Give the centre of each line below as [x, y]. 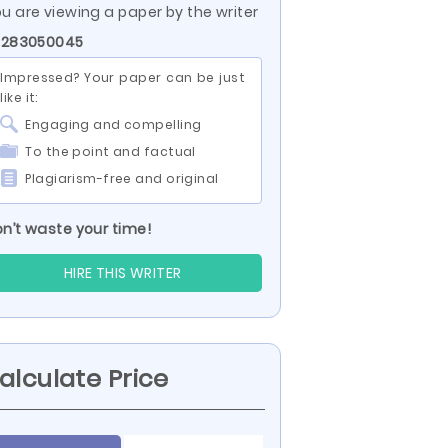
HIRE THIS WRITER [122, 273]
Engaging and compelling [113, 124]
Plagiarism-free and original [122, 178]
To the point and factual [110, 151]
